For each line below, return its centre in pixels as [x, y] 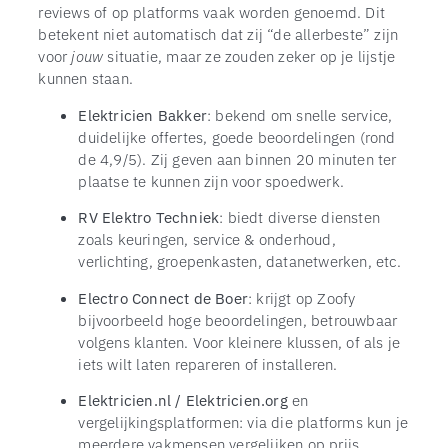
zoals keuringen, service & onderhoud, [207, 239]
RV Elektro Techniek [149, 217]
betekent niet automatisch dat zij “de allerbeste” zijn [218, 34]
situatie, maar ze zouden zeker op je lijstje [249, 56]
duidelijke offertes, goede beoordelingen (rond [237, 136]
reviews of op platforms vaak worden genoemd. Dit [211, 12]
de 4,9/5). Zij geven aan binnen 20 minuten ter [237, 158]
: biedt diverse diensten [300, 217]
